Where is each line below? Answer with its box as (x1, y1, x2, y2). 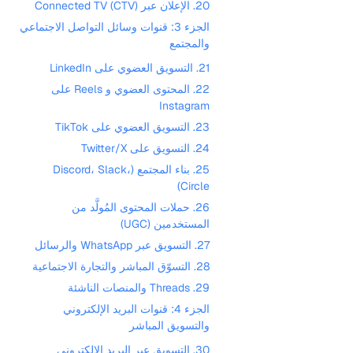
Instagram (159, 98, 210, 113)
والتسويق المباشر (129, 318, 210, 333)
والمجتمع (169, 36, 210, 50)
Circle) (180, 179, 210, 193)
